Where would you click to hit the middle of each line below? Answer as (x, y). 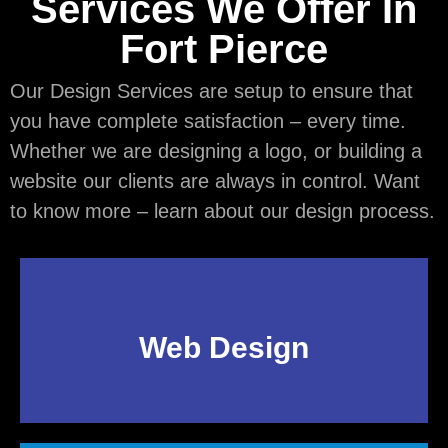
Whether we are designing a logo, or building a (216, 151)
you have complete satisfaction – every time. (208, 121)
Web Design (224, 347)
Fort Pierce (224, 49)
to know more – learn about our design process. (222, 211)
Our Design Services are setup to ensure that (211, 91)
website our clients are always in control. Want (215, 181)
